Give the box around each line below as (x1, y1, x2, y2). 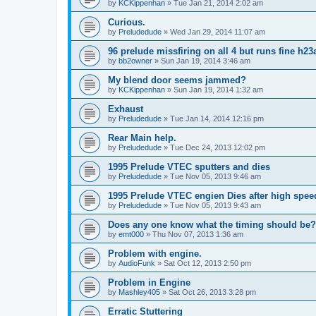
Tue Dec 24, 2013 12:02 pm (170, 142, 265, 152)
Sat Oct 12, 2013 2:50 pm (164, 258, 251, 267)
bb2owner (119, 56, 152, 65)
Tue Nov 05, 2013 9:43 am (170, 200, 261, 209)
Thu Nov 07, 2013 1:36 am (152, 229, 243, 238)
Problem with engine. (108, 248, 202, 259)
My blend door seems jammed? (108, 74, 246, 85)
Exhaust (108, 103, 143, 114)
